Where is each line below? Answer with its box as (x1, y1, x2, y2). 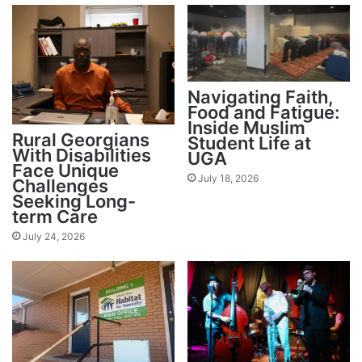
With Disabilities (12, 144, 151, 166)
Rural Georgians (12, 128, 149, 150)
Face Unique (12, 159, 119, 181)
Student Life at (187, 133, 311, 154)
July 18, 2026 (198, 172, 259, 185)
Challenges (12, 175, 108, 196)
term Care (12, 205, 98, 227)
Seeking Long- (12, 190, 136, 212)
